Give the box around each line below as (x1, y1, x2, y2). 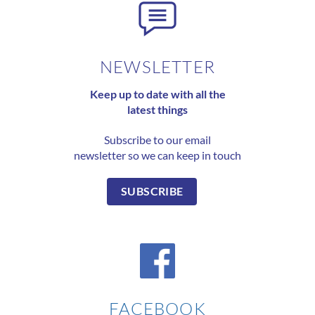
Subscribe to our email (104, 133, 211, 147)
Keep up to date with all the (89, 87, 226, 101)
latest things (127, 103, 188, 117)
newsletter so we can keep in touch (74, 148, 241, 162)
